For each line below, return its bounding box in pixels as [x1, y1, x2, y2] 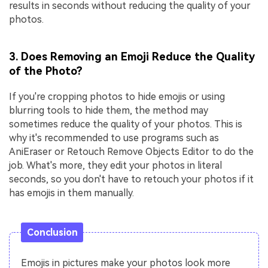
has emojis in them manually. [9, 187, 134, 199]
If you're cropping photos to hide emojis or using [9, 90, 225, 102]
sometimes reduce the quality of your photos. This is [9, 118, 242, 130]
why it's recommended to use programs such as [9, 132, 219, 144]
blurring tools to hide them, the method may [9, 104, 208, 116]
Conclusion [26, 226, 78, 238]
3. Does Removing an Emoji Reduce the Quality [9, 50, 255, 63]
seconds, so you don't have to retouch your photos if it [9, 173, 254, 185]
